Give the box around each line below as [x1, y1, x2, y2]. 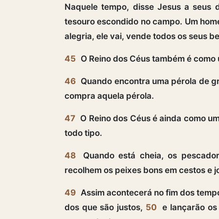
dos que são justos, [65, 202, 146, 212]
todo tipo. [65, 128, 102, 138]
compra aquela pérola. [65, 90, 154, 101]
